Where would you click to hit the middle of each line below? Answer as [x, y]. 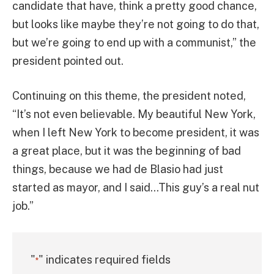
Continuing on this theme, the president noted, [129, 96]
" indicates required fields [105, 260]
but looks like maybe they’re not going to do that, [136, 24]
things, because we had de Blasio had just [118, 169]
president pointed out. [68, 61]
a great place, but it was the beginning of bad [127, 151]
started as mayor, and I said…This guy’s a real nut [136, 188]
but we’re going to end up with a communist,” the [134, 42]
